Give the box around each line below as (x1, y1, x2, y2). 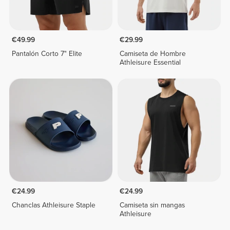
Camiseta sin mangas (120, 200, 185, 209)
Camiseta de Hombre (120, 49, 186, 58)
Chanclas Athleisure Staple (11, 200, 95, 209)
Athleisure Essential (120, 57, 181, 67)
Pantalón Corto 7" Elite (11, 49, 82, 58)
